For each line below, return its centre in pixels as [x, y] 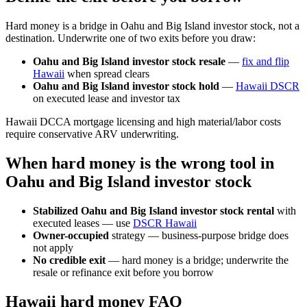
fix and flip [266, 61]
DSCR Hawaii [165, 223]
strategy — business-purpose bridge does [199, 235]
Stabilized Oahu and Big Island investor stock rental [153, 210]
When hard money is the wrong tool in [140, 163]
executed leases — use [83, 223]
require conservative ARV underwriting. [92, 134]
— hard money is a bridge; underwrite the [197, 260]
